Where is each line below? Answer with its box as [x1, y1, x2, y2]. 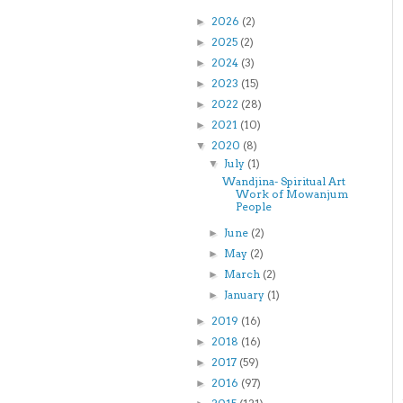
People [235, 200, 272, 213]
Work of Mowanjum [235, 187, 348, 201]
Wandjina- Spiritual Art [221, 175, 345, 188]
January [224, 288, 268, 301]
